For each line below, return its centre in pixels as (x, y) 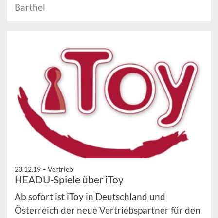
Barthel (30, 7)
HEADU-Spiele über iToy (69, 180)
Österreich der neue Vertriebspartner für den (108, 210)
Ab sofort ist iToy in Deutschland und (90, 197)
